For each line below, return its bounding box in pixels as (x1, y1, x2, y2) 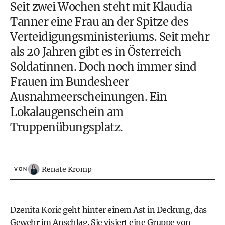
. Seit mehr (154, 30, 209, 44)
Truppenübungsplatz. (10, 120, 123, 134)
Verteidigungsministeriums (10, 30, 154, 44)
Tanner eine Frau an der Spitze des (10, 15, 188, 29)
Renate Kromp (42, 165, 92, 174)
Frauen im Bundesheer (10, 75, 129, 89)
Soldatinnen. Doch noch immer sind (10, 60, 197, 74)
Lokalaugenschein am (10, 105, 124, 119)
